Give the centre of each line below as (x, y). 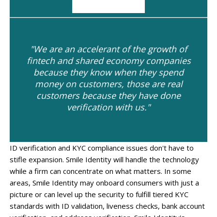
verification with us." (108, 107)
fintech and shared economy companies (108, 61)
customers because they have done (108, 95)
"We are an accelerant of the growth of (108, 49)
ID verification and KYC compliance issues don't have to (102, 148)
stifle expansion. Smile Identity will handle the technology (104, 159)
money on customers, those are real (108, 84)
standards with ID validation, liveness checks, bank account (107, 206)
